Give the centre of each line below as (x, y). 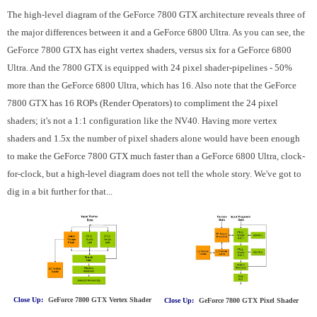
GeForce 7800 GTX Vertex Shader (99, 300)
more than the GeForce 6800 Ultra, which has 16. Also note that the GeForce (152, 85)
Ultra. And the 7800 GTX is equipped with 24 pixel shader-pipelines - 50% (150, 67)
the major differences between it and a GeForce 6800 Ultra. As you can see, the (156, 32)
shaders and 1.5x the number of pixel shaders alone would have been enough (154, 138)
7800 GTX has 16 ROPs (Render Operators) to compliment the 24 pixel (143, 103)
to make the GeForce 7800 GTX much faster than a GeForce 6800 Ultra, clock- (156, 156)
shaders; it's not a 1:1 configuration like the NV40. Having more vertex (142, 120)
